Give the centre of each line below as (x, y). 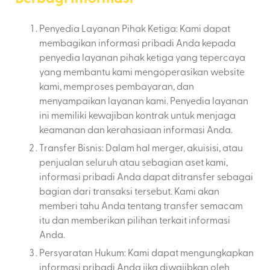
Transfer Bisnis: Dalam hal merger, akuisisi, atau (141, 147)
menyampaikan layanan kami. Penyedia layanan (144, 100)
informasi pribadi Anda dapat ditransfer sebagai (146, 176)
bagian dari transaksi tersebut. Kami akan (129, 191)
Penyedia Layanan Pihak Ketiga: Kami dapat (135, 28)
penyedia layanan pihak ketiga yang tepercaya (142, 57)
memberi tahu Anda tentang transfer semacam (141, 205)
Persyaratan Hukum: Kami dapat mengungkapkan (146, 252)
